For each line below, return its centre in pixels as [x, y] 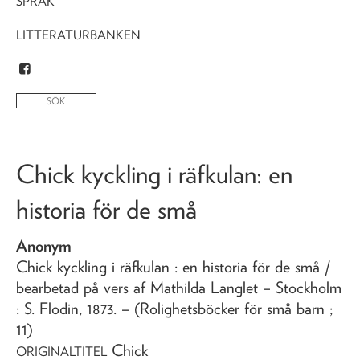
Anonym [44, 245]
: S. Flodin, [51, 308]
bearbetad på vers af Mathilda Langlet [137, 287]
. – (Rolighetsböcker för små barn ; [223, 308]
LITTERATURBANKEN [78, 35]
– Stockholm [302, 287]
